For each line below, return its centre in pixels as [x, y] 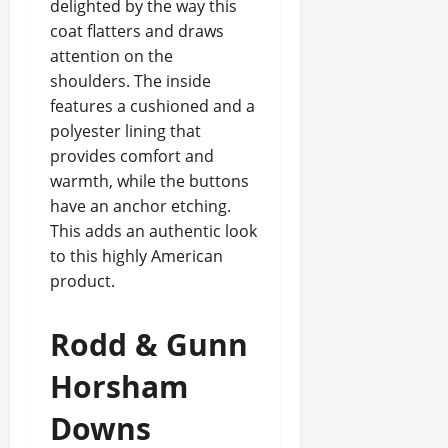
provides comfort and [132, 156]
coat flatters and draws [137, 31]
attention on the [111, 56]
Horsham [119, 386]
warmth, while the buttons [149, 181]
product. [82, 281]
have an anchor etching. [140, 206]
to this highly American [136, 256]
